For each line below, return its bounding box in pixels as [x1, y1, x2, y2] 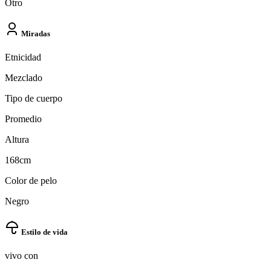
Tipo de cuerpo [5, 93, 62, 104]
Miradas [19, 28, 50, 38]
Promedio [5, 114, 42, 125]
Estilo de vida [19, 227, 68, 237]
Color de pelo [5, 175, 57, 186]
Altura [5, 134, 29, 145]
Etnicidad [5, 52, 41, 63]
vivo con [5, 250, 38, 261]
